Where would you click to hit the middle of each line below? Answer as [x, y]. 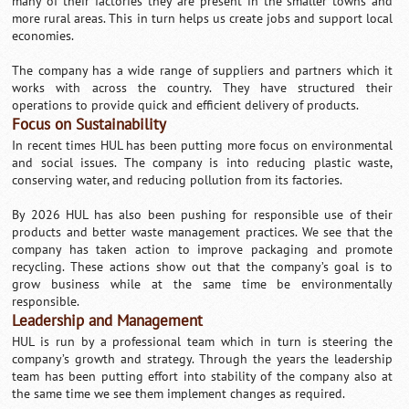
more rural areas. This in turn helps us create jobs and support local [203, 18]
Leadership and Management [108, 321]
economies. [43, 36]
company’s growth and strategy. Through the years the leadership [203, 359]
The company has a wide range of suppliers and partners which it [203, 70]
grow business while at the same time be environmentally [203, 284]
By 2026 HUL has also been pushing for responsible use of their [203, 215]
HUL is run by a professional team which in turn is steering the [203, 341]
